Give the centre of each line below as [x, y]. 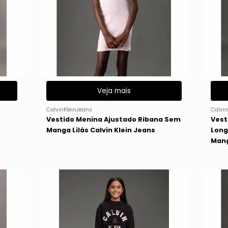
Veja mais [114, 91]
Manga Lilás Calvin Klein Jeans [101, 130]
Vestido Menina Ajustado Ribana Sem [113, 120]
